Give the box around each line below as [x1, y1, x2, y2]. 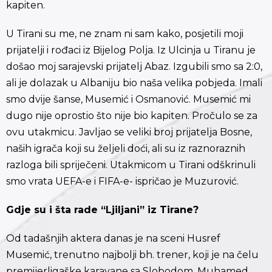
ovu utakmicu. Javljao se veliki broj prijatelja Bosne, [6, 126, 252, 138]
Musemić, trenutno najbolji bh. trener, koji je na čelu [6, 249, 259, 261]
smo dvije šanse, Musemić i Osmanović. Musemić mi [6, 93, 251, 106]
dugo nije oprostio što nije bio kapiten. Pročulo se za [6, 110, 257, 122]
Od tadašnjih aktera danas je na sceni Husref [6, 233, 220, 245]
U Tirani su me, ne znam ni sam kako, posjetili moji [6, 28, 243, 40]
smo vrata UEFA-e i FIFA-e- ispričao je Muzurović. [6, 175, 239, 188]
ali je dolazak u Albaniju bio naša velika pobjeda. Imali [6, 77, 262, 89]
